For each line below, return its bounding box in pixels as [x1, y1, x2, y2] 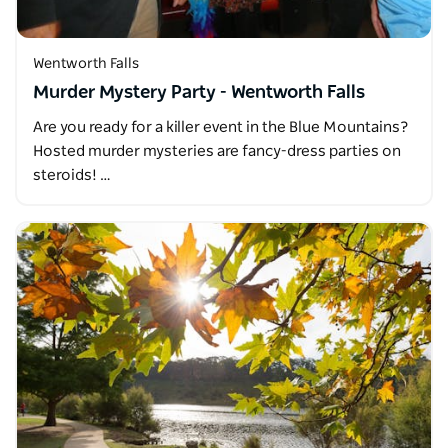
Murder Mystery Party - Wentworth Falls [33, 84, 365, 102]
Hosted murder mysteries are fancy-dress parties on [33, 144, 401, 159]
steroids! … [33, 168, 111, 183]
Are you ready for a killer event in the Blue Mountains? [33, 120, 409, 135]
